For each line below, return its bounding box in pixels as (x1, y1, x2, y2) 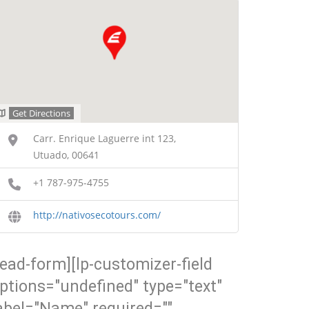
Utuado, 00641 (33, 148, 99, 161)
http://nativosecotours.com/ (33, 208, 161, 221)
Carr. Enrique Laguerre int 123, (33, 131, 176, 145)
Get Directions (12, 106, 70, 119)
